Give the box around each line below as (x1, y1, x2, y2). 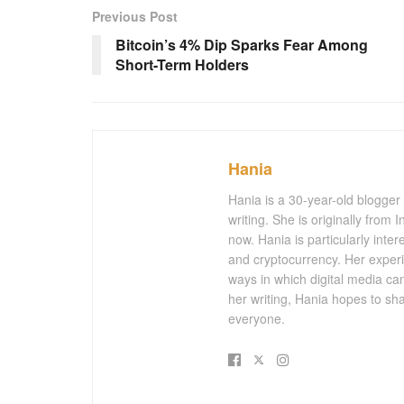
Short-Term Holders (115, 53, 249, 75)
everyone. (228, 308, 285, 327)
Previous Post (92, 6, 178, 25)
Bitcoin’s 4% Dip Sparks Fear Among (115, 33, 368, 55)
